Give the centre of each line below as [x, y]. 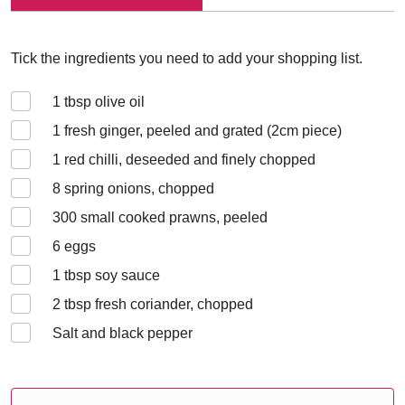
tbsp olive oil [103, 102]
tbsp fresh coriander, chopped [157, 304]
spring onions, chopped [137, 188]
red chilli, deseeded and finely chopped [188, 160]
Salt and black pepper [122, 333]
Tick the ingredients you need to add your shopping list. [187, 58]
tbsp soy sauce [110, 275]
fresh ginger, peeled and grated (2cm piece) [201, 131]
